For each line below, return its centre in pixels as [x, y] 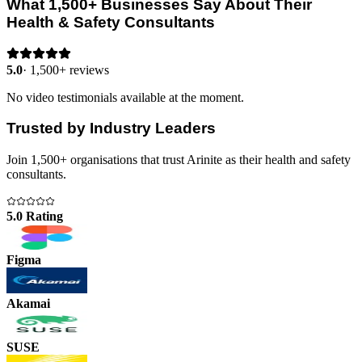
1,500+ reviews [69, 69]
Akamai [28, 303]
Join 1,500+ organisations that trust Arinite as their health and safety [179, 159]
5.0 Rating [35, 216]
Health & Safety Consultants [111, 22]
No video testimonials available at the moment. [125, 97]
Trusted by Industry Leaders [111, 128]
